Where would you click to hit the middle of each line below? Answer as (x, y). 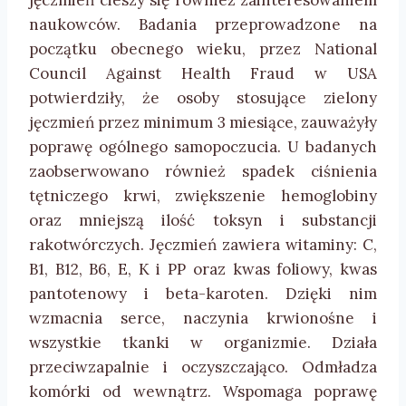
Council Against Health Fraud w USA (203, 74)
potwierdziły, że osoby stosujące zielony (203, 98)
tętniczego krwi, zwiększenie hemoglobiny (203, 196)
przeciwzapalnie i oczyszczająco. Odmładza (203, 367)
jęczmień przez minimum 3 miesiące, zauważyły (203, 123)
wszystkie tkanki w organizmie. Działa (203, 343)
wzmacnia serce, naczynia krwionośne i (203, 319)
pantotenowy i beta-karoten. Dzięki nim (203, 294)
